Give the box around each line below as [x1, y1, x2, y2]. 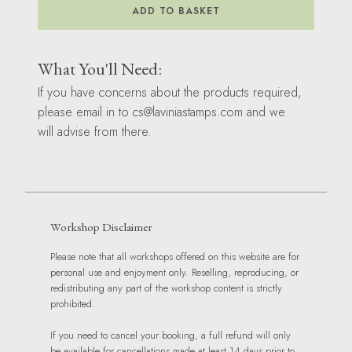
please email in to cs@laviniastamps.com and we [38, 102, 285, 121]
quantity [37, 42, 69, 57]
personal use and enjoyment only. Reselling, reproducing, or [50, 264, 299, 280]
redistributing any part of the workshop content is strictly [50, 280, 282, 295]
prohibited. [50, 295, 95, 311]
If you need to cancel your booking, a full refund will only [50, 327, 291, 343]
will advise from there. [38, 122, 152, 141]
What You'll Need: [38, 57, 162, 80]
